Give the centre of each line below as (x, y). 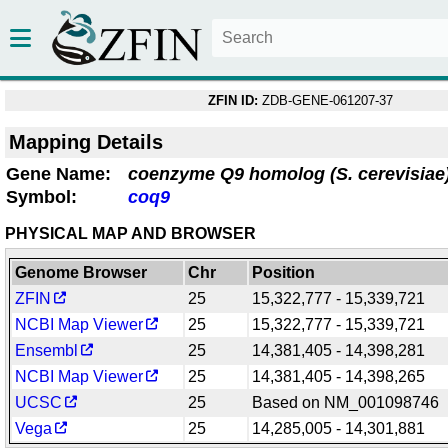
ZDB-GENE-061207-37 (325, 100)
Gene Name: (58, 173)
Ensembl (47, 350)
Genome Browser (81, 272)
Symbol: (41, 196)
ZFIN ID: (232, 100)
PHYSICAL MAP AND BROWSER (130, 233)
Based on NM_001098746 (346, 402)
